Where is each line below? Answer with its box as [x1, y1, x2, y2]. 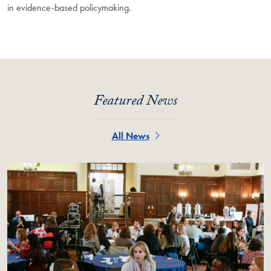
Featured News [94, 90, 177, 115]
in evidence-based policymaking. [7, 1, 131, 15]
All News [111, 129, 149, 142]
